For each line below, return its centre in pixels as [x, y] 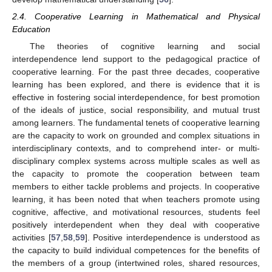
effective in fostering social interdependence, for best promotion [136, 97]
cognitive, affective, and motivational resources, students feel [136, 212]
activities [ [32, 237]
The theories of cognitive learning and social [144, 46]
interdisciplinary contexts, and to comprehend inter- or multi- [136, 148]
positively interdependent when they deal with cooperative [136, 224]
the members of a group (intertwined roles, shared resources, [136, 263]
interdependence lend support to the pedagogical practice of [136, 59]
